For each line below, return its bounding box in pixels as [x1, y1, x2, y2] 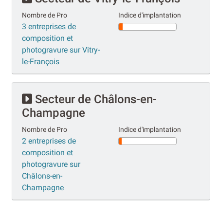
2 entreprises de [22, 136, 76, 145]
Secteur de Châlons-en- [32, 92, 157, 106]
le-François [22, 56, 59, 66]
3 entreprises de [22, 21, 76, 31]
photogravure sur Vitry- [22, 45, 100, 54]
